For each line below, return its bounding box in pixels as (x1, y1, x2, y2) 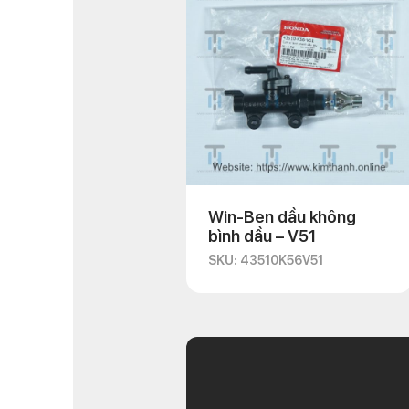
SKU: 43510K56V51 (208, 253, 323, 267)
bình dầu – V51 (208, 226, 316, 246)
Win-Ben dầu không (208, 207, 356, 226)
